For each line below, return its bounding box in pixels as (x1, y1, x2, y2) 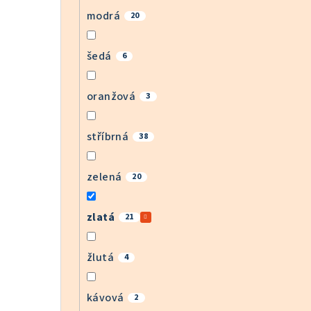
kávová (87, 289, 124, 305)
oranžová (87, 88, 136, 104)
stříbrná (87, 128, 129, 144)
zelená (87, 169, 122, 185)
